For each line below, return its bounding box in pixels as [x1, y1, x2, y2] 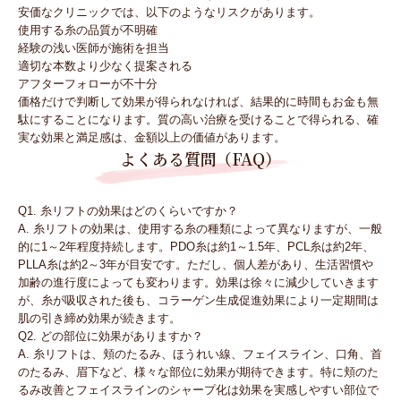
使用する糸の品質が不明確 [18, 23, 158, 38]
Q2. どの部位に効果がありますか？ [18, 329, 203, 344]
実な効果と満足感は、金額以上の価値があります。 [18, 131, 286, 145]
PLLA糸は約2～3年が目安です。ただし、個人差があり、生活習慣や [18, 258, 373, 272]
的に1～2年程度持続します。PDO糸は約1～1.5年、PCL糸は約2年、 [18, 240, 374, 254]
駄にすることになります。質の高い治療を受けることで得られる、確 [18, 113, 379, 127]
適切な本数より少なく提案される [18, 59, 192, 73]
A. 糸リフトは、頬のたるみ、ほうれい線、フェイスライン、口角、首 [18, 347, 382, 362]
